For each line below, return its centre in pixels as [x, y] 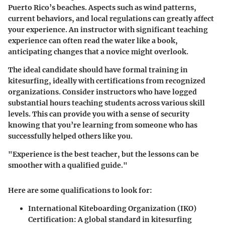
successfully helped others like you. [70, 136]
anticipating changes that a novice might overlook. [98, 52]
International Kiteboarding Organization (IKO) [112, 209]
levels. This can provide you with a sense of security [99, 114]
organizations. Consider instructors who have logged [102, 92]
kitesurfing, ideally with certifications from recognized [107, 81]
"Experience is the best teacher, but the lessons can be [103, 154]
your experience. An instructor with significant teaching [108, 30]
